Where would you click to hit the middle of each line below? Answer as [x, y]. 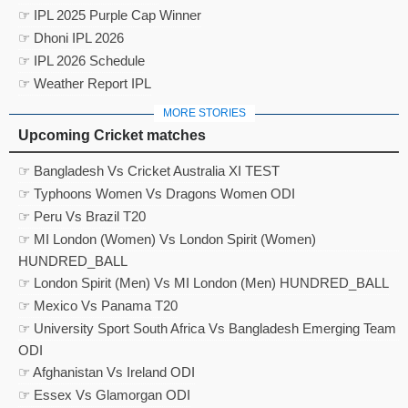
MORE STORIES [204, 113]
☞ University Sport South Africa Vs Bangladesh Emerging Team [207, 329]
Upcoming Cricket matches [112, 136]
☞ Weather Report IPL [85, 84]
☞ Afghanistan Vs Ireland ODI [107, 372]
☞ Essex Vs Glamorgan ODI [104, 395]
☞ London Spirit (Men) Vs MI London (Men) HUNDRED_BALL [204, 283]
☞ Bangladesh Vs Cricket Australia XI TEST [149, 171]
